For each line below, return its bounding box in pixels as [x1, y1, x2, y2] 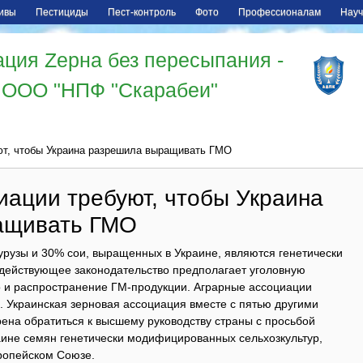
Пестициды [36, 6, 88, 18]
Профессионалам [238, 6, 321, 18]
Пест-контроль [108, 6, 176, 18]
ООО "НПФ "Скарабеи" [2, 79, 218, 101]
